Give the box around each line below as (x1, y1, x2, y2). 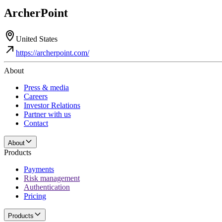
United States (16, 34, 57, 43)
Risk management (24, 173, 80, 182)
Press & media (24, 83, 69, 92)
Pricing (24, 191, 46, 200)
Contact (24, 118, 48, 127)
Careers (24, 92, 48, 101)
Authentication (24, 182, 70, 191)
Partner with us (24, 110, 71, 118)
